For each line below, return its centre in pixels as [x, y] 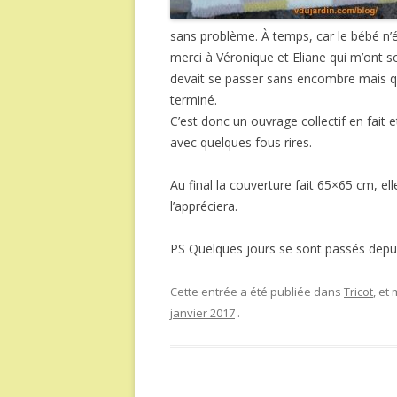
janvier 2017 [202, 313]
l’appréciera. [204, 206]
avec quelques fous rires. [241, 142]
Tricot [358, 292]
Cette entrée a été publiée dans [257, 292]
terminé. [194, 100]
